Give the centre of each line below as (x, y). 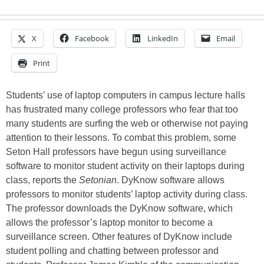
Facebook (92, 38)
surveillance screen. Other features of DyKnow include (119, 237)
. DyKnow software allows (171, 180)
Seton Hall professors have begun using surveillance (116, 152)
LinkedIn (163, 38)
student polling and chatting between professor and (112, 251)
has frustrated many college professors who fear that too (122, 109)
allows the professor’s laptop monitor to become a (109, 222)
